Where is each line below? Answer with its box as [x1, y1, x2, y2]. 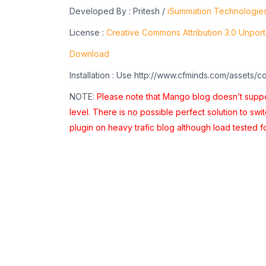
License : [69, 27, 106, 38]
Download [69, 49, 109, 59]
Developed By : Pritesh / [69, 6, 167, 17]
